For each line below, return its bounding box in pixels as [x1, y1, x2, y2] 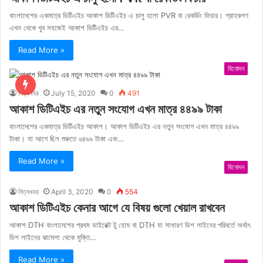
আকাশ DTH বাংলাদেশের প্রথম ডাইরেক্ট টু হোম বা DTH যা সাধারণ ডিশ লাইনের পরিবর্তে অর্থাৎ [9, 220, 251, 230]
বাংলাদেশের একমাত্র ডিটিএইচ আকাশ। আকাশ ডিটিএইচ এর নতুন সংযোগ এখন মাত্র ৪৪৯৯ [9, 121, 239, 131]
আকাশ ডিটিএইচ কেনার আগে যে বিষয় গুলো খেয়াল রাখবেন [9, 199, 225, 216]
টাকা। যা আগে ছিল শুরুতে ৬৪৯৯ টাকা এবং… [9, 133, 124, 143]
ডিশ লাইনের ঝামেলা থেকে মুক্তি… [9, 232, 96, 242]
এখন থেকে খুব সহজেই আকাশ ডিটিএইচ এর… [9, 22, 124, 32]
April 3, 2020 [51, 187, 93, 196]
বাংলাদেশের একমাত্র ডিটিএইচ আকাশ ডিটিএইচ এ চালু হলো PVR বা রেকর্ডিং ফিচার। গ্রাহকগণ [9, 10, 248, 20]
